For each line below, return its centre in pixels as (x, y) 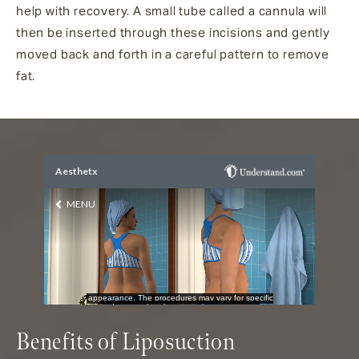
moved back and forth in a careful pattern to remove (173, 54)
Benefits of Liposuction (126, 343)
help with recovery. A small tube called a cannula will (172, 10)
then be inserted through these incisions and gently (173, 32)
